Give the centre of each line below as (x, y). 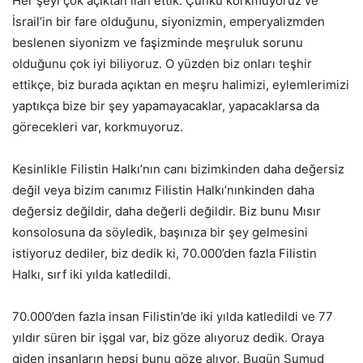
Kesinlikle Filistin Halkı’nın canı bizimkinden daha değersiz (178, 169)
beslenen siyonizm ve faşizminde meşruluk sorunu (158, 43)
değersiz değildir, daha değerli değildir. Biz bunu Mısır (167, 211)
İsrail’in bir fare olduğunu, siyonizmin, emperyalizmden (169, 21)
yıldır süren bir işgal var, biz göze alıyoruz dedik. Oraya (168, 337)
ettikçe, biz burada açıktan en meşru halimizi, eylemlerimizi (181, 85)
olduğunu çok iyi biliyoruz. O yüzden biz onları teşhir (162, 64)
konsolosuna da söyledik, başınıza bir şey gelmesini (160, 232)
